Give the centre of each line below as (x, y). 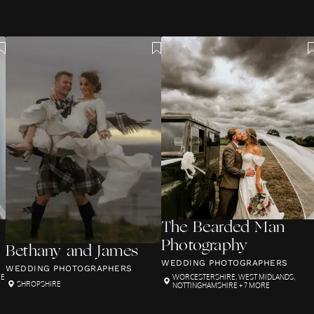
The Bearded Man (223, 228)
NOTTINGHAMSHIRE (205, 285)
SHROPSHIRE (39, 284)
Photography (205, 246)
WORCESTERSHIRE (204, 277)
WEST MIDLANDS (266, 277)
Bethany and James (72, 252)
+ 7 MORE (254, 285)
